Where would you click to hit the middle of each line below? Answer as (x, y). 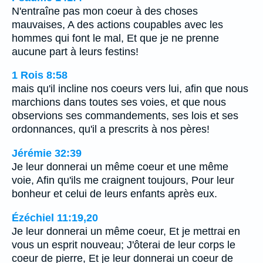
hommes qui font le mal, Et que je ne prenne (115, 38)
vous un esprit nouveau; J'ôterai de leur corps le (124, 245)
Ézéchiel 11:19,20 (55, 218)
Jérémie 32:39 (47, 153)
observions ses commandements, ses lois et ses (125, 116)
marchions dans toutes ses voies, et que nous (119, 102)
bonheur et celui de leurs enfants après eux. (114, 193)
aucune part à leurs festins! (75, 51)
